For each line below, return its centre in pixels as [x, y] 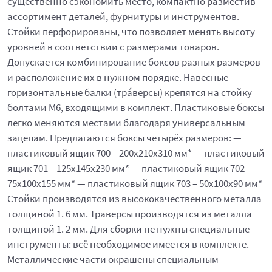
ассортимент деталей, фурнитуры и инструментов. [123, 16]
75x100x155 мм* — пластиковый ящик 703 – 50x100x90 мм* [135, 183]
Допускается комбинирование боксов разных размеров [134, 62]
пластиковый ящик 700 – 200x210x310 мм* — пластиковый [136, 153]
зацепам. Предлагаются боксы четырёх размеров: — [124, 138]
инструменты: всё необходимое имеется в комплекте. [128, 244]
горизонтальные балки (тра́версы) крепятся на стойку [130, 92]
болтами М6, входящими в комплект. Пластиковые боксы [136, 107]
